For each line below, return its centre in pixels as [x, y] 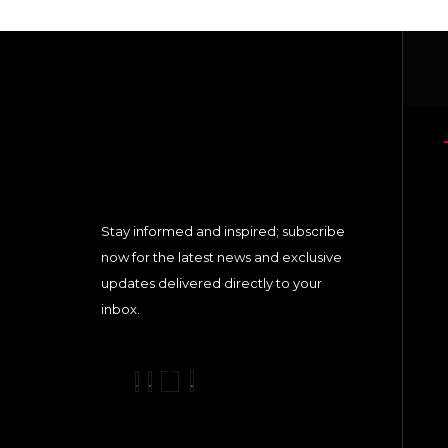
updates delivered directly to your [211, 282]
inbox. [120, 308]
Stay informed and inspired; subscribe [222, 230]
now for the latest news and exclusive [221, 256]
